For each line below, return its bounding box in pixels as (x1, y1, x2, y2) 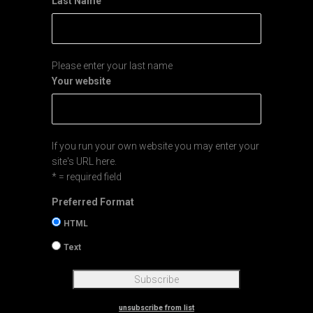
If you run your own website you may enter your (52, 140, 259, 152)
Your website (52, 75, 111, 87)
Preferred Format (52, 196, 134, 208)
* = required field (52, 171, 122, 183)
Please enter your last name (52, 60, 173, 72)
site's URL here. (52, 156, 117, 168)
